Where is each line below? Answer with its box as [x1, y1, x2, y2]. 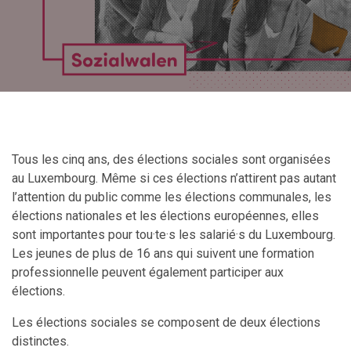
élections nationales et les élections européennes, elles [12, 208, 319, 223]
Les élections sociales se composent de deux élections [12, 315, 320, 330]
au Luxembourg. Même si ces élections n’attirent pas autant [12, 171, 336, 186]
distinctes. [12, 334, 69, 349]
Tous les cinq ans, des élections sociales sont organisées [12, 152, 331, 167]
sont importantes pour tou [12, 227, 153, 242]
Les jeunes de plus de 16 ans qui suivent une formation [12, 246, 314, 261]
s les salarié [168, 227, 236, 242]
